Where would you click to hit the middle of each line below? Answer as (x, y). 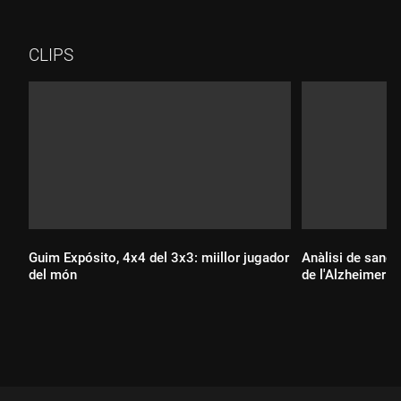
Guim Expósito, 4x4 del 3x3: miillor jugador (159, 257)
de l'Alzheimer (343, 274)
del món (53, 274)
